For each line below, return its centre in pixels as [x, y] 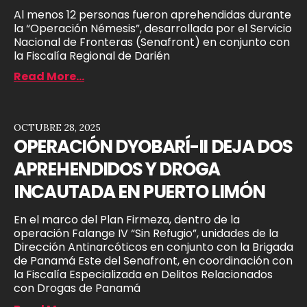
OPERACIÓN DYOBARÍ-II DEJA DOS [153, 147]
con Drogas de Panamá [77, 288]
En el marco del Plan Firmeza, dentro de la [127, 220]
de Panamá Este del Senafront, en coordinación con [153, 261]
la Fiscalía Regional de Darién [92, 56]
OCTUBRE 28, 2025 [57, 128]
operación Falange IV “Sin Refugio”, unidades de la [146, 234]
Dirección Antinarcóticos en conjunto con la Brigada [153, 247]
